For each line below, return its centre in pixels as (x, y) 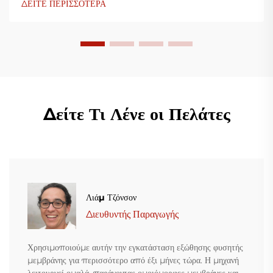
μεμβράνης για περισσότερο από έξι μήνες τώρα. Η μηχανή (133, 261)
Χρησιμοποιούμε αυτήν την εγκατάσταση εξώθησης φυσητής (135, 248)
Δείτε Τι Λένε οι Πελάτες (136, 114)
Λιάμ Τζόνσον (111, 197)
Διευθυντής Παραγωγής (132, 214)
